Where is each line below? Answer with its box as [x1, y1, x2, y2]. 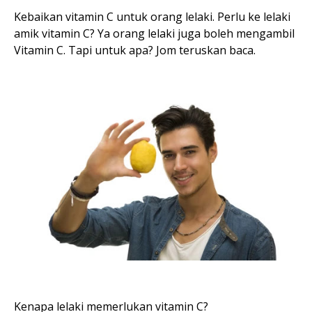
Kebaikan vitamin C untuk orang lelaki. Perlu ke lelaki [14, 9, 290, 25]
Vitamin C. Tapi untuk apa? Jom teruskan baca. [14, 42, 258, 58]
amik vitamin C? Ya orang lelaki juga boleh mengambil [14, 26, 295, 42]
